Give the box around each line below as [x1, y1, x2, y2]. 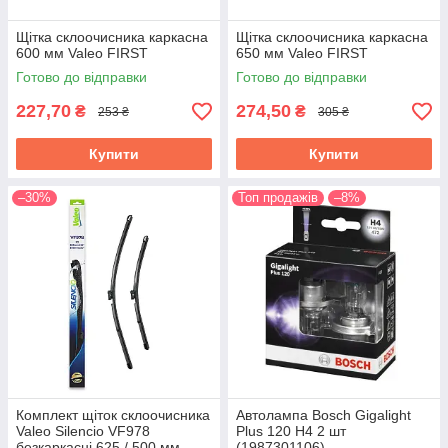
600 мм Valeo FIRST [16, 45, 148, 61]
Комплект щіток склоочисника [16, 407, 210, 423]
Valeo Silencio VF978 [16, 423, 150, 439]
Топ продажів [238, 190, 318, 205]
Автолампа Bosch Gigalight [236, 407, 411, 423]
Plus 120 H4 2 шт [236, 423, 346, 439]
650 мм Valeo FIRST [236, 45, 368, 61]
